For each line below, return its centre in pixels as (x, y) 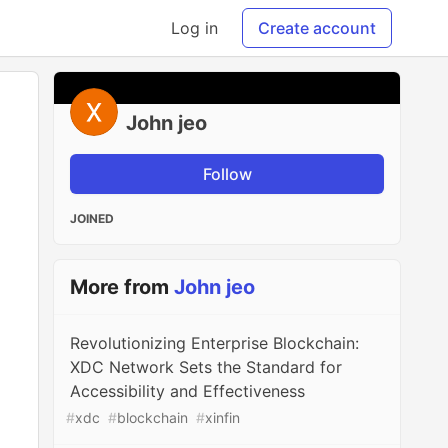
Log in (194, 28)
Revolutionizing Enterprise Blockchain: (215, 343)
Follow (227, 174)
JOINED (92, 218)
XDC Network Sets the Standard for (206, 367)
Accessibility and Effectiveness (188, 391)
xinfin (223, 417)
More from (122, 287)
